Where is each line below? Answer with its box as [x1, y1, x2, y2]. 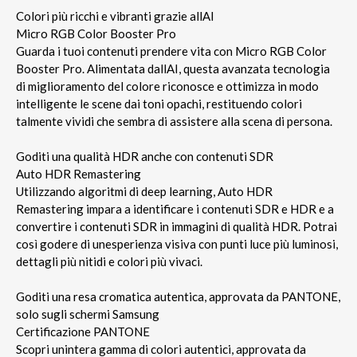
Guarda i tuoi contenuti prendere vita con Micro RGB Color [16, 43, 327, 58]
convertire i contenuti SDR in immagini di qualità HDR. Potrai [16, 218, 337, 233]
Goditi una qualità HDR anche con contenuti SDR [16, 148, 273, 163]
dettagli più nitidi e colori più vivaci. [16, 253, 202, 269]
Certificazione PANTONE [16, 324, 150, 339]
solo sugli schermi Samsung [16, 306, 159, 321]
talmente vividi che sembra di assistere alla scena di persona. [16, 113, 332, 128]
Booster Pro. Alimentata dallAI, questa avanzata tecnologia [16, 61, 330, 76]
